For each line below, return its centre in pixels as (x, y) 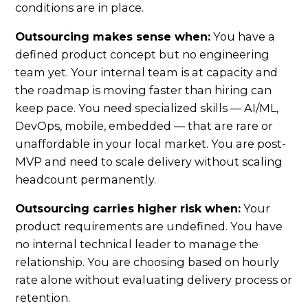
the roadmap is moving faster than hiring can (144, 90)
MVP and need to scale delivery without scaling (149, 162)
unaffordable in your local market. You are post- (151, 144)
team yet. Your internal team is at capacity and (147, 73)
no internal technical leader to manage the (137, 244)
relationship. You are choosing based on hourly (147, 262)
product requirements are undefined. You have (149, 227)
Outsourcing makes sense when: (113, 37)
